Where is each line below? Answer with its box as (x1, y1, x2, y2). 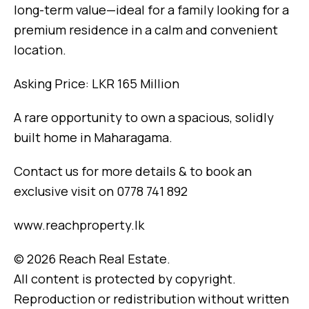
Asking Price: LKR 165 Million (14, 75, 179, 92)
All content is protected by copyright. (14, 270, 236, 288)
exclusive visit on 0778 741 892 (14, 183, 188, 200)
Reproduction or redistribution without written (14, 290, 289, 308)
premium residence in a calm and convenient (14, 21, 278, 39)
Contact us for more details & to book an (14, 163, 252, 180)
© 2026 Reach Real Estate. (14, 250, 170, 268)
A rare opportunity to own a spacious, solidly (14, 109, 274, 126)
